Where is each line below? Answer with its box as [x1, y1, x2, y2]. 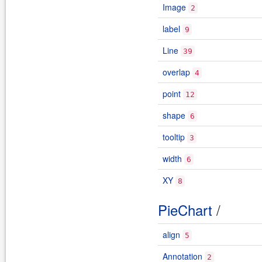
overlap [163, 66, 190, 78]
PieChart [158, 199, 212, 220]
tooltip [163, 131, 185, 143]
